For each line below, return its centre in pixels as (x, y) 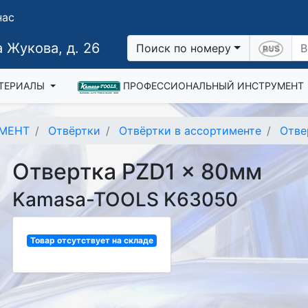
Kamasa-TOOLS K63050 (125, 199)
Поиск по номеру (184, 48)
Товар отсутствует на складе (92, 240)
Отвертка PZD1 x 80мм (137, 172)
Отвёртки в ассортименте (190, 131)
